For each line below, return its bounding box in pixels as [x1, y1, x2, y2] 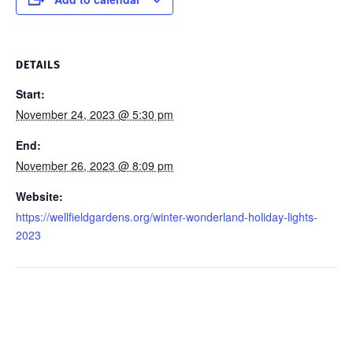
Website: [16, 188, 63, 204]
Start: [16, 85, 45, 102]
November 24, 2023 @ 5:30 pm [16, 106, 173, 122]
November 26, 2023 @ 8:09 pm [16, 157, 173, 173]
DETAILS [16, 58, 61, 72]
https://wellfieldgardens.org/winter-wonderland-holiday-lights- [16, 208, 318, 225]
